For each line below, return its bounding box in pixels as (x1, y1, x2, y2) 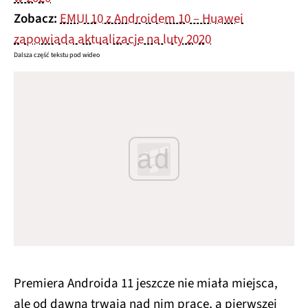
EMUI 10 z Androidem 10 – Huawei (60, 10, 243, 28)
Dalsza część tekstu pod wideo (14, 50, 100, 60)
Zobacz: (14, 10, 60, 28)
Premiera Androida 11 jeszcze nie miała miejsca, (14, 274, 278, 293)
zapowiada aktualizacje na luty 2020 (14, 30, 211, 49)
